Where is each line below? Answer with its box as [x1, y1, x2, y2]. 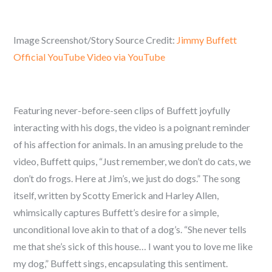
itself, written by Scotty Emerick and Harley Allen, [13, 189, 219, 201]
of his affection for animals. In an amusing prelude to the [13, 138, 243, 150]
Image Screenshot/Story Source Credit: [13, 34, 177, 46]
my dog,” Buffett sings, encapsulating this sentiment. [13, 257, 228, 269]
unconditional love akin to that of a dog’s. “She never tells [13, 223, 247, 235]
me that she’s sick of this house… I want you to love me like [13, 240, 253, 252]
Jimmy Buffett [177, 34, 237, 46]
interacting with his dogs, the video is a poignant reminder [13, 121, 251, 133]
